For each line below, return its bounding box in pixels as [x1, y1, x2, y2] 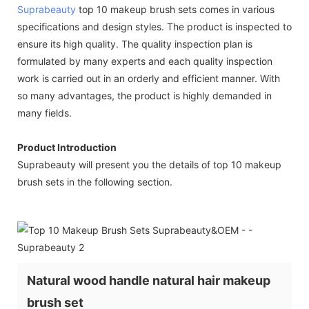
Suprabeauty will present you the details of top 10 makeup [17, 158, 281, 170]
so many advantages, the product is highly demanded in [17, 89, 272, 101]
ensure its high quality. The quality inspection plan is [17, 37, 252, 50]
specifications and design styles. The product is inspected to [17, 20, 292, 32]
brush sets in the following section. [17, 175, 172, 188]
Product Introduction [17, 141, 117, 153]
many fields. [17, 106, 72, 119]
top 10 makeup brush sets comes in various [76, 3, 275, 15]
